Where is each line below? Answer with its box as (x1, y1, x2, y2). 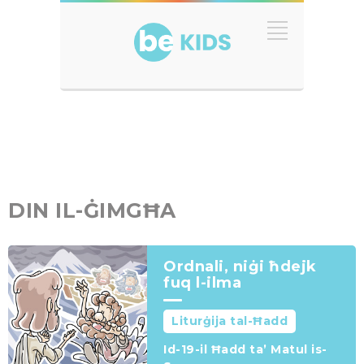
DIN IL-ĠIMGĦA (8, 198, 176, 223)
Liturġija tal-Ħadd (171, 314, 288, 329)
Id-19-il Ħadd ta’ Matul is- (163, 342, 327, 357)
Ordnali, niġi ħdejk (163, 258, 317, 276)
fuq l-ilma (163, 274, 242, 292)
